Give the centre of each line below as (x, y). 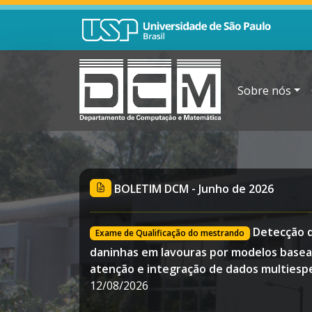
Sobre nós (264, 90)
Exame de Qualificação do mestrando (170, 233)
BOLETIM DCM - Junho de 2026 (194, 188)
